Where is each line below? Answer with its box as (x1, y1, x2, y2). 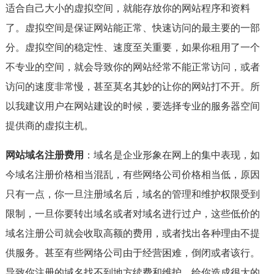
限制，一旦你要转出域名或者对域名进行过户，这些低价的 (5, 207, 260, 221)
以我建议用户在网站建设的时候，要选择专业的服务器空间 (5, 99, 260, 113)
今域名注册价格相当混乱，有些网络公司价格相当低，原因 (5, 168, 260, 182)
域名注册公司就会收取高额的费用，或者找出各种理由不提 (5, 226, 260, 240)
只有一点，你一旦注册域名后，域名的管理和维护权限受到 (5, 187, 260, 201)
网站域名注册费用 (5, 148, 84, 162)
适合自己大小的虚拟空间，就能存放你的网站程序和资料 (5, 1, 250, 15)
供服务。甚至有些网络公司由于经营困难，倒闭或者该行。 (5, 246, 260, 260)
